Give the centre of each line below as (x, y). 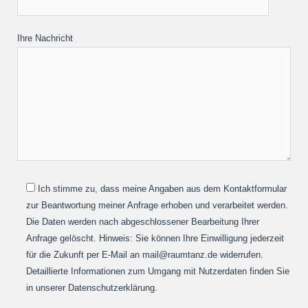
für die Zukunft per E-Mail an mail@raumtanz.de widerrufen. (145, 254)
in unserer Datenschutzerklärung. (92, 287)
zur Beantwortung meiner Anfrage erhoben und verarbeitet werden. (157, 205)
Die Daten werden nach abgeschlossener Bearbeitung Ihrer (143, 221)
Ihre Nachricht (45, 38)
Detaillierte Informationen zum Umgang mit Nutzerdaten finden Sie (158, 271)
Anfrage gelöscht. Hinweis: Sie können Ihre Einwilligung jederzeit (155, 238)
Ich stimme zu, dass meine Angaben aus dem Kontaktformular (162, 188)
